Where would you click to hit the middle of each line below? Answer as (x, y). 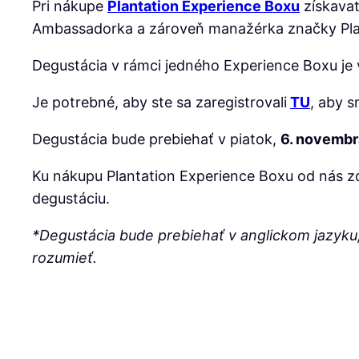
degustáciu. (71, 198)
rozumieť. (65, 258)
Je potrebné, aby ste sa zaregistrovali (159, 102)
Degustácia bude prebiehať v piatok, (156, 139)
